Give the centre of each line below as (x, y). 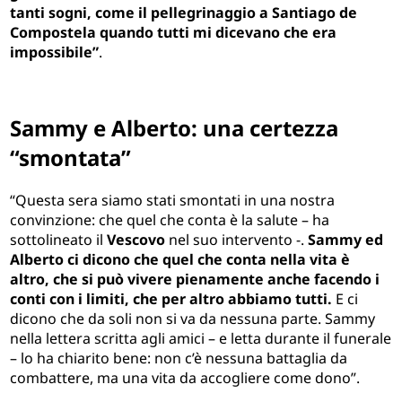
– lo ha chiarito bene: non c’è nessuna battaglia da (179, 358)
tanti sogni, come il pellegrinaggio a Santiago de (184, 12)
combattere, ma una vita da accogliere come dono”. (185, 378)
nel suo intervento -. (235, 240)
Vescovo (136, 240)
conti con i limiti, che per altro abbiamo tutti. (171, 299)
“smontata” (71, 158)
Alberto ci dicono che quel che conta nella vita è (180, 260)
